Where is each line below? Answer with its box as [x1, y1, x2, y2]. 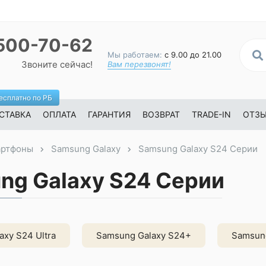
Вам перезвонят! [107, 59, 171, 69]
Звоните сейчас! [21, 58, 93, 70]
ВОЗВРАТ [142, 109, 180, 119]
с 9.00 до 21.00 [162, 50, 221, 59]
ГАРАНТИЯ [88, 109, 131, 119]
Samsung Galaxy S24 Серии [138, 143, 258, 154]
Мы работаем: [107, 50, 162, 59]
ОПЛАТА [43, 109, 76, 119]
